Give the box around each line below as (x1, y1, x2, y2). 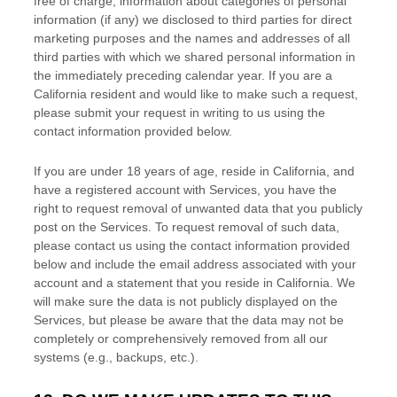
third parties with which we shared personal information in (34, 50, 355, 64)
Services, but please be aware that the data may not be (34, 313, 344, 327)
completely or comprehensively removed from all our (34, 331, 328, 346)
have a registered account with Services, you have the (34, 183, 337, 197)
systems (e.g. (34, 350, 109, 364)
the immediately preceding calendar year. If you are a (34, 68, 332, 82)
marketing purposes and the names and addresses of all (34, 31, 350, 45)
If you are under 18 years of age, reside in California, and (34, 164, 354, 178)
